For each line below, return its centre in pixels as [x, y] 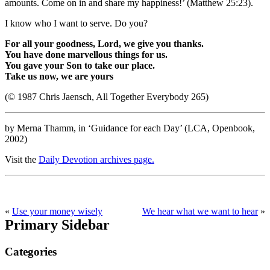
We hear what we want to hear [200, 211]
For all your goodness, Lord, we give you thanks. [104, 43]
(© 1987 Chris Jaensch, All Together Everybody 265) [107, 96]
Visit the [22, 159]
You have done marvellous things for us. [86, 54]
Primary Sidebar [57, 224]
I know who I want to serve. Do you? [76, 23]
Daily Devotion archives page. [96, 159]
